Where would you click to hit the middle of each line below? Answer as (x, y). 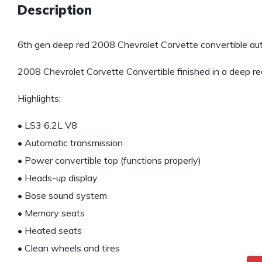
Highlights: (39, 99)
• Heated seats (50, 231)
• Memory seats (51, 213)
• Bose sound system (62, 196)
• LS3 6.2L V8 (47, 125)
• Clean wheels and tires (69, 248)
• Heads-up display (58, 178)
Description (55, 10)
